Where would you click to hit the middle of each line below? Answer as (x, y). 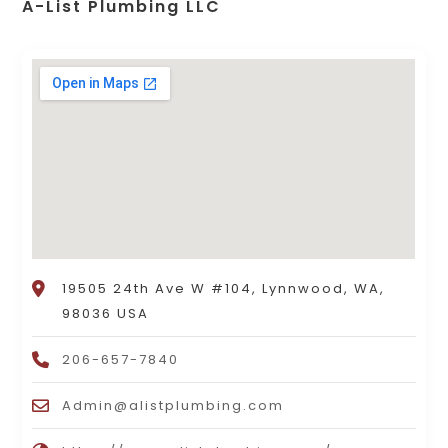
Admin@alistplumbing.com (173, 406)
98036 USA (106, 314)
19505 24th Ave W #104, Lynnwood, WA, (224, 289)
